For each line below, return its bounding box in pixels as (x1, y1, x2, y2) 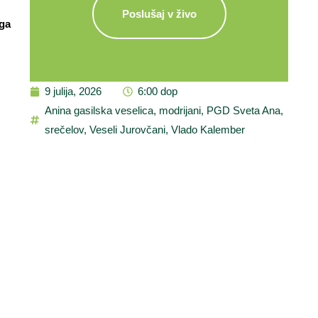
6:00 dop (138, 85, 177, 97)
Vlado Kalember (171, 124, 245, 136)
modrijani (159, 104, 201, 116)
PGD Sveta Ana (207, 104, 280, 116)
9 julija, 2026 (45, 85, 102, 97)
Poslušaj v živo (121, 8, 197, 20)
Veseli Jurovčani (89, 124, 165, 136)
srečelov (45, 124, 84, 136)
